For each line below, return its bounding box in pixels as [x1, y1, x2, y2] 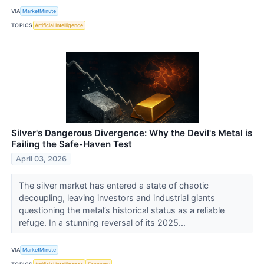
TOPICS [11, 22, 33, 29]
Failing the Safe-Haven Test [11, 138, 132, 150]
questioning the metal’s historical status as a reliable [18, 204, 225, 215]
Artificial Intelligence [35, 22, 84, 29]
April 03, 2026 [16, 154, 67, 163]
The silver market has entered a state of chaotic [18, 180, 209, 190]
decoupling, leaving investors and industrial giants [18, 192, 215, 203]
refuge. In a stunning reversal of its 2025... [18, 217, 188, 227]
